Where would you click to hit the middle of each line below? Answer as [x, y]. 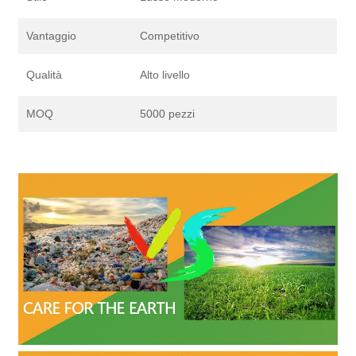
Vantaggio [52, 36]
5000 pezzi [168, 114]
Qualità [44, 75]
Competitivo [170, 36]
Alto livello [165, 75]
